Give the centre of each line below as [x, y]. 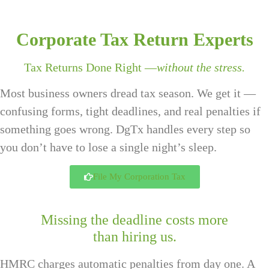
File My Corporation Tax [139, 176]
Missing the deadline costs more [134, 219]
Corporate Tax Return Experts [134, 40]
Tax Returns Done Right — [90, 68]
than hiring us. [134, 236]
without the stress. [201, 68]
